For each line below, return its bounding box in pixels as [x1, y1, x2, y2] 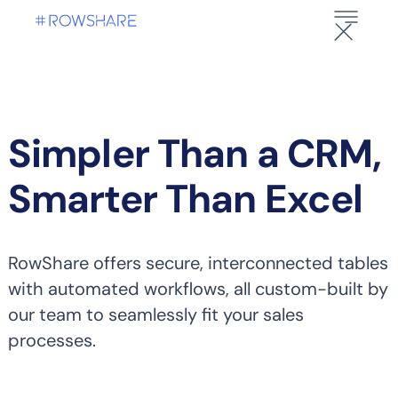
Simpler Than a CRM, [7, 128, 382, 179]
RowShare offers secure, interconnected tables [7, 251, 388, 275]
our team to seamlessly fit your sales [7, 303, 304, 326]
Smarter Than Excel [7, 173, 363, 225]
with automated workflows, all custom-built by [7, 277, 388, 300]
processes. [7, 329, 96, 352]
